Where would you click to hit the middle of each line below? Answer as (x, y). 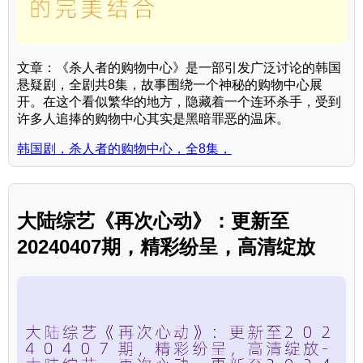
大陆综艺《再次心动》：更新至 (153, 220)
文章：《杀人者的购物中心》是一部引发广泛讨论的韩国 (179, 67)
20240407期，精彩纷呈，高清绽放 (166, 246)
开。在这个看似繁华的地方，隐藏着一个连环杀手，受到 (179, 101)
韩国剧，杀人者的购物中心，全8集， (124, 148)
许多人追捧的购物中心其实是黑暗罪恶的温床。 (153, 118)
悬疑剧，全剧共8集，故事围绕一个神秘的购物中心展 (170, 84)
